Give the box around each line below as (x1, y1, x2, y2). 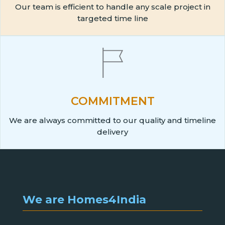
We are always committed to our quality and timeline (9, 115, 216, 125)
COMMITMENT (70, 94, 155, 108)
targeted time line (77, 14, 148, 23)
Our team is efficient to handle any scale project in (15, 2, 210, 12)
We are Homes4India (22, 193, 146, 207)
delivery (97, 127, 128, 137)
